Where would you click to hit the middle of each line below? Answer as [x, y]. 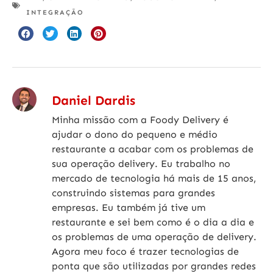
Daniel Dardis [94, 100]
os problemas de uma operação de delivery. [154, 236]
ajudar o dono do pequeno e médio [135, 134]
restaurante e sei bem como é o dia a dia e [153, 222]
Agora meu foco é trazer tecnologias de [145, 251]
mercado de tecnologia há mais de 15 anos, [154, 178]
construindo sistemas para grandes [133, 193]
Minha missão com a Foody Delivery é [140, 119]
